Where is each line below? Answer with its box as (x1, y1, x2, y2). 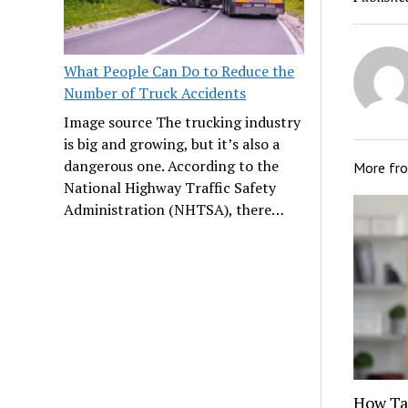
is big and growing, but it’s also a (64, 133, 280, 154)
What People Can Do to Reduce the (64, 60, 295, 81)
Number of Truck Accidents (64, 82, 247, 103)
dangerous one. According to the (64, 155, 280, 176)
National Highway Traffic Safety (64, 177, 277, 198)
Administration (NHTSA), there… (64, 199, 285, 219)
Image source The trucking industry (64, 111, 301, 132)
